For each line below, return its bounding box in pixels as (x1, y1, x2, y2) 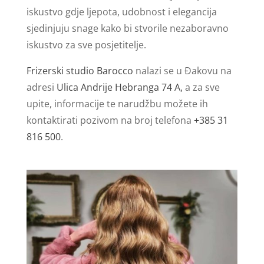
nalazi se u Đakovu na (133, 64, 232, 77)
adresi (26, 80, 57, 94)
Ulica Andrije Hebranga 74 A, (56, 80, 185, 94)
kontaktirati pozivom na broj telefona (26, 113, 194, 127)
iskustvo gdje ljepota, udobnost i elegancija (26, 5, 217, 18)
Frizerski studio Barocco (26, 64, 133, 77)
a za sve (184, 80, 220, 94)
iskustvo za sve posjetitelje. (26, 38, 146, 51)
